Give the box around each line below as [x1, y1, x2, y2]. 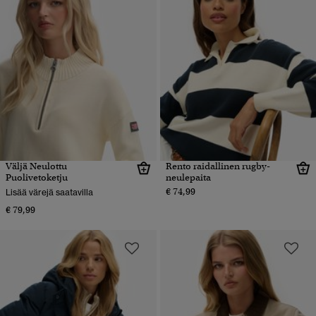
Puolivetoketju [6, 171, 68, 183]
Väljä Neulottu [6, 159, 67, 172]
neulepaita [165, 171, 211, 183]
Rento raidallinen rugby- [165, 159, 270, 172]
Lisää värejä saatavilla [6, 186, 93, 197]
